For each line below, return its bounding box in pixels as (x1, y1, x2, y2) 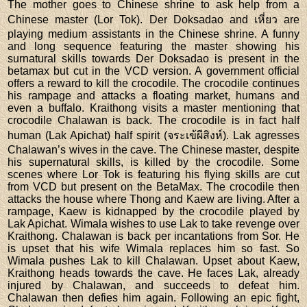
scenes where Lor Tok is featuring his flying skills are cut (8, 168, 299, 180)
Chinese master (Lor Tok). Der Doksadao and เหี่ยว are (8, 13, 299, 25)
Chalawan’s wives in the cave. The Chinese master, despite (8, 143, 299, 156)
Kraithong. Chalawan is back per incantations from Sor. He (8, 230, 299, 242)
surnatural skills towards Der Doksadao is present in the (8, 52, 299, 64)
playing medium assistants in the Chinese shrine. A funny (8, 27, 299, 40)
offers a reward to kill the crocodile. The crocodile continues (8, 77, 299, 89)
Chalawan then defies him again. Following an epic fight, (8, 291, 299, 304)
